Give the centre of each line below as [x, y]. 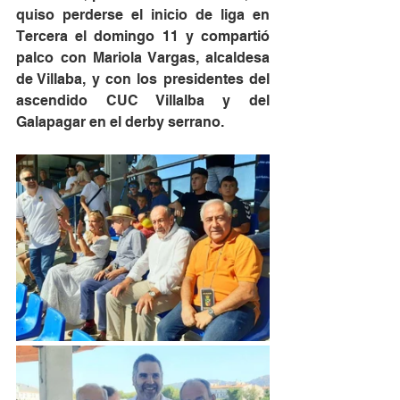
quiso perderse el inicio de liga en [143, 15]
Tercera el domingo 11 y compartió [143, 36]
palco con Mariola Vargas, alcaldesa [143, 58]
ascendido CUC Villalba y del [143, 100]
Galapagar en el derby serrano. [120, 122]
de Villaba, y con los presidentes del [143, 79]
